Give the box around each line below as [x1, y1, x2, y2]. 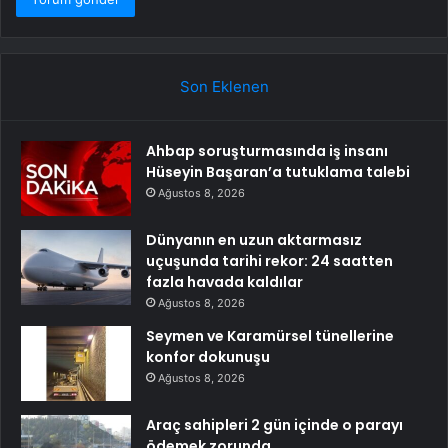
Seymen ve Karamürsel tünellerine [146, 325, 394, 346]
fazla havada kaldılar [146, 271, 303, 292]
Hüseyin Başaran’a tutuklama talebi [146, 161, 410, 182]
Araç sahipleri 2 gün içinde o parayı [146, 414, 403, 435]
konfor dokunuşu [146, 346, 270, 367]
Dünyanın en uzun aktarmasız [146, 229, 362, 250]
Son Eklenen [179, 76, 269, 96]
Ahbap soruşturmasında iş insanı [146, 140, 388, 161]
